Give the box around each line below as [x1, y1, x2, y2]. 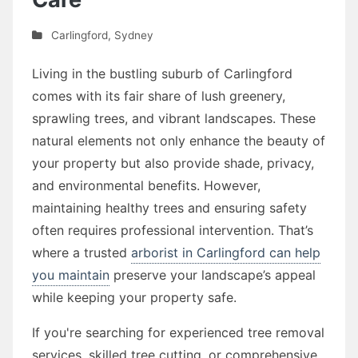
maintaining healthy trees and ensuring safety [32, 199, 307, 216]
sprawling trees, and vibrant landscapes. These [32, 109, 316, 126]
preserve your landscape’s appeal [109, 266, 316, 283]
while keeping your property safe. [32, 288, 237, 305]
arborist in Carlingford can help [131, 244, 320, 261]
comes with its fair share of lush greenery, [32, 87, 285, 104]
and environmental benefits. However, [32, 177, 261, 193]
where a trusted [32, 244, 131, 261]
